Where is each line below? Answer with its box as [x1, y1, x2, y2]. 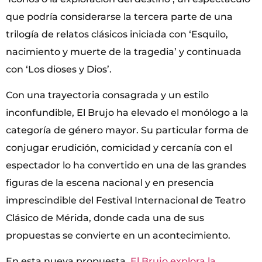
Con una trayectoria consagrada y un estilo [6, 89, 209, 101]
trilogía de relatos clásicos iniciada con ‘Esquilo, [6, 28, 228, 40]
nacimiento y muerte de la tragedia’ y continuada [6, 46, 242, 57]
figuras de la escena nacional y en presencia [6, 177, 214, 189]
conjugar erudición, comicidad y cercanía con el [6, 142, 232, 154]
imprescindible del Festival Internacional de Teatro [6, 195, 246, 206]
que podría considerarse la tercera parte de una [6, 11, 233, 22]
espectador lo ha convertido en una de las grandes [6, 160, 246, 171]
